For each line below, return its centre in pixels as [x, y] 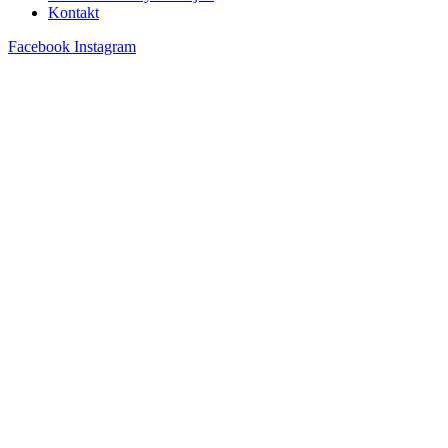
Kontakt [73, 13]
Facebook [39, 47]
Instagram [105, 47]
